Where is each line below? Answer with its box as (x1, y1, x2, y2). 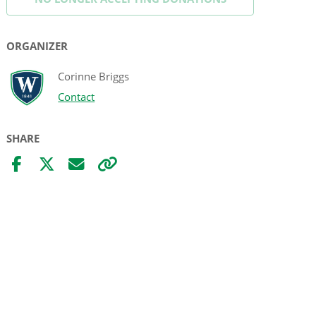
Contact (58, 90, 95, 104)
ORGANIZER (6, 38, 68, 53)
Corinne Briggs (58, 69, 130, 84)
